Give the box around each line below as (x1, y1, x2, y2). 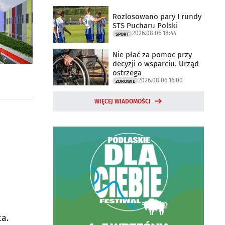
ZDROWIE (116, 78, 135, 84)
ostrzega (113, 68, 142, 77)
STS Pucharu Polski (113, 21, 178, 30)
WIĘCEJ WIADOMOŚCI (94, 98, 151, 105)
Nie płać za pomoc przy (113, 50, 192, 59)
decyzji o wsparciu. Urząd (113, 59, 199, 68)
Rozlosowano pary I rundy (113, 12, 201, 21)
